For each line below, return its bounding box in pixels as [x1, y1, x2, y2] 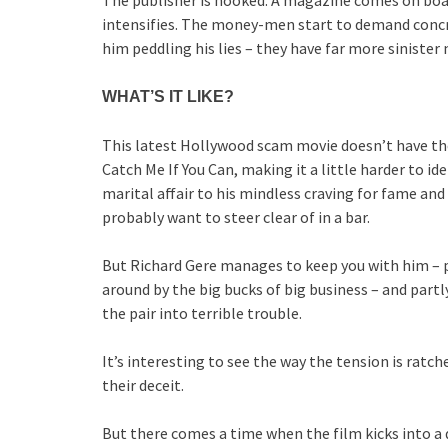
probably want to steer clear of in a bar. [102, 207, 370, 227]
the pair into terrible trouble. [102, 303, 302, 323]
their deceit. [102, 375, 184, 395]
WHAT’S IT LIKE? [102, 88, 234, 105]
